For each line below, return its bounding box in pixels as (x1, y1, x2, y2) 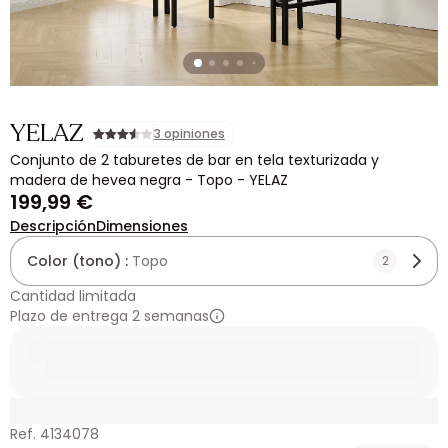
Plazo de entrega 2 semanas (10, 306, 209, 326)
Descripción (10, 216, 96, 236)
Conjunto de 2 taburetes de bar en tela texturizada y (10, 150, 379, 170)
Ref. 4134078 (10, 424, 99, 444)
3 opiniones (154, 125, 225, 142)
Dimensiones (96, 216, 188, 236)
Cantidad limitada (10, 286, 136, 306)
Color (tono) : (27, 251, 132, 271)
